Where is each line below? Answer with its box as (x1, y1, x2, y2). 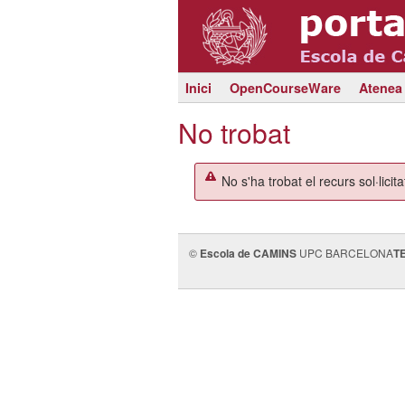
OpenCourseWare (230, 79, 342, 97)
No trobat (178, 113, 290, 152)
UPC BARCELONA (297, 244, 393, 260)
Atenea (358, 79, 402, 97)
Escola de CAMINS (200, 244, 297, 261)
